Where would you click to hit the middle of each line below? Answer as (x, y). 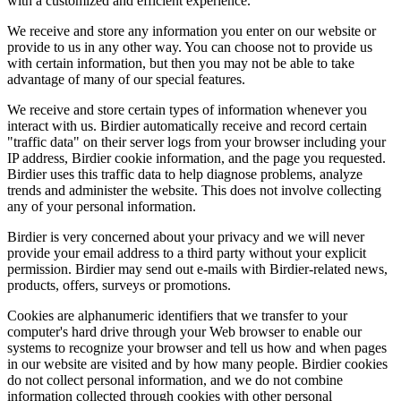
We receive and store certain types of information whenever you (187, 110)
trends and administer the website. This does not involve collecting (194, 191)
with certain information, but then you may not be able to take (181, 64)
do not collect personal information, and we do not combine (175, 380)
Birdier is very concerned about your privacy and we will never (186, 237)
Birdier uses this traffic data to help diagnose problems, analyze (185, 175)
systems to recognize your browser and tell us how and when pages (197, 348)
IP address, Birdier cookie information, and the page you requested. (196, 158)
